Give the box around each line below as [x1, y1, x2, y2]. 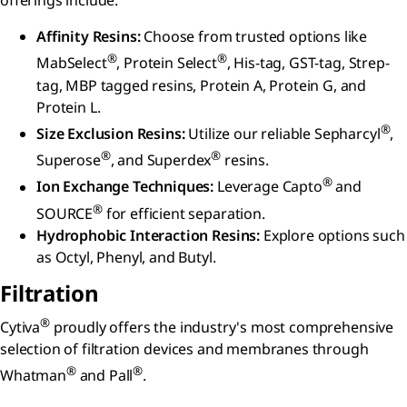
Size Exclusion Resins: [36, 124, 185, 144]
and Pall [75, 365, 134, 386]
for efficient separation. [102, 203, 265, 224]
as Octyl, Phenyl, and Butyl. [36, 247, 216, 268]
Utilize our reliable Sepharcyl [184, 124, 381, 144]
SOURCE [36, 203, 94, 224]
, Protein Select [116, 53, 217, 74]
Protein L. [36, 96, 101, 117]
